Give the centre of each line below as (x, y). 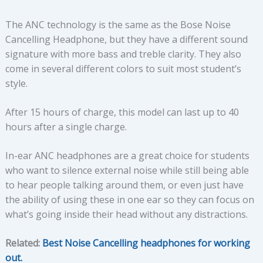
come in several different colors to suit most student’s (123, 69)
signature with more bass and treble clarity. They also (123, 54)
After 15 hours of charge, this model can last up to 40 (122, 112)
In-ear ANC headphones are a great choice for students (127, 156)
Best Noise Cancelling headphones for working (146, 243)
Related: (23, 243)
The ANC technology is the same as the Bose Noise (118, 25)
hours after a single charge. (66, 127)
